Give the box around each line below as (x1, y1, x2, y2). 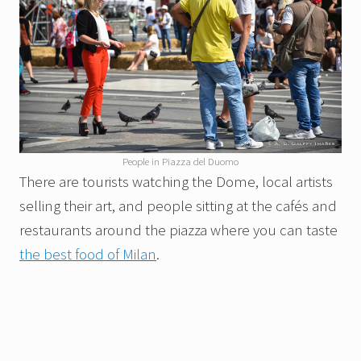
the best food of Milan (19, 244, 156, 264)
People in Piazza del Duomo (122, 155, 239, 168)
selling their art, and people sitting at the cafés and (19, 196, 337, 216)
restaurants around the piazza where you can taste (19, 220, 338, 240)
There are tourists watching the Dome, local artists (19, 172, 333, 192)
